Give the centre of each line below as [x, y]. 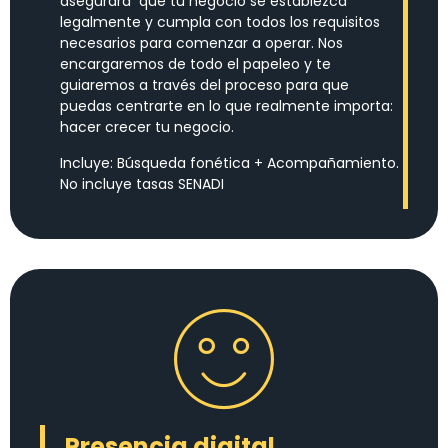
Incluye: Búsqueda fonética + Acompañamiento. [229, 162]
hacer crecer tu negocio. [147, 127]
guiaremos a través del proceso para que [204, 85]
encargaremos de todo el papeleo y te [195, 64]
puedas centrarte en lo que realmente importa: [226, 106]
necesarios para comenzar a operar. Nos [201, 43]
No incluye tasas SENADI [142, 183]
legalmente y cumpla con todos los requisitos [220, 22]
